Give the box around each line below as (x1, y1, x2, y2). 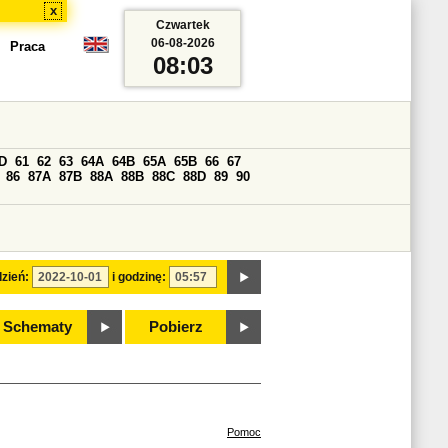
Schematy (2, 319, 72, 335)
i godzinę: (112, 270, 166, 284)
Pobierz (149, 319, 203, 335)
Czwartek (155, 18, 210, 32)
